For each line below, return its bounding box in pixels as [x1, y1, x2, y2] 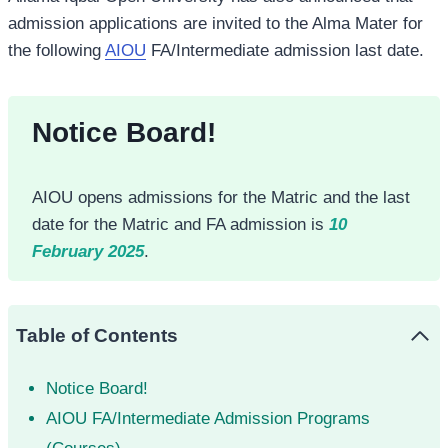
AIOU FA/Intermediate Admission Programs [45, 409, 370, 429]
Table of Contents [16, 325, 178, 347]
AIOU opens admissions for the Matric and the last [32, 188, 410, 208]
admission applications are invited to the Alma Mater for [8, 14, 423, 34]
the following [8, 41, 105, 61]
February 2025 [32, 242, 144, 262]
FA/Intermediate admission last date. [146, 41, 424, 61]
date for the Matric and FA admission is [32, 215, 329, 235]
